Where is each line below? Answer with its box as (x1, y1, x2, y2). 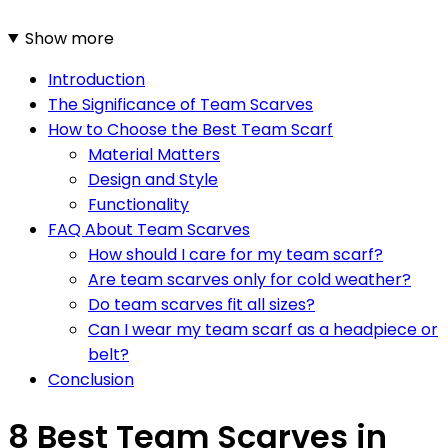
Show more (24, 26, 114, 50)
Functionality (88, 192, 189, 216)
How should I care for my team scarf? (88, 242, 383, 266)
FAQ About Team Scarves (48, 217, 250, 241)
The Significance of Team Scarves (48, 92, 313, 116)
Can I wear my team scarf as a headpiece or (88, 317, 438, 341)
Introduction (48, 67, 145, 91)
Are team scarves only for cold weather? (88, 267, 411, 291)
